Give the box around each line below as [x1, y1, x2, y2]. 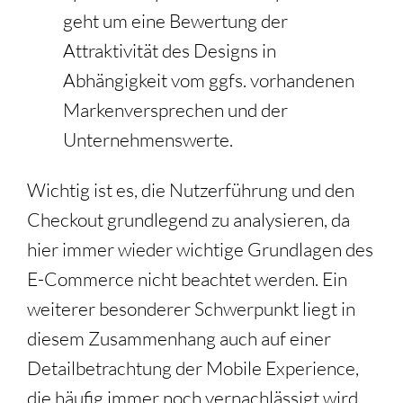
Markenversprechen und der [63, 98, 288, 122]
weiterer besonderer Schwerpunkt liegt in [27, 296, 355, 320]
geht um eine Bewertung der [63, 9, 288, 33]
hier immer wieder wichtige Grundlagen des [27, 237, 373, 261]
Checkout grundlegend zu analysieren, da [27, 207, 350, 231]
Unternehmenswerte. [63, 128, 233, 152]
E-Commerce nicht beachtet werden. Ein [27, 266, 347, 291]
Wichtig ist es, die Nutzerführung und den [27, 177, 354, 201]
